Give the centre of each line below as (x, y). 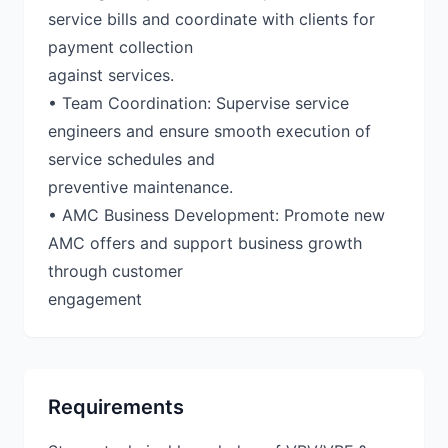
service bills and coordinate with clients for (211, 19)
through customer (115, 271)
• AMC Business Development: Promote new (216, 215)
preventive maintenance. (140, 187)
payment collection (120, 47)
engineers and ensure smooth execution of (209, 131)
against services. (111, 75)
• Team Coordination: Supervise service (198, 103)
